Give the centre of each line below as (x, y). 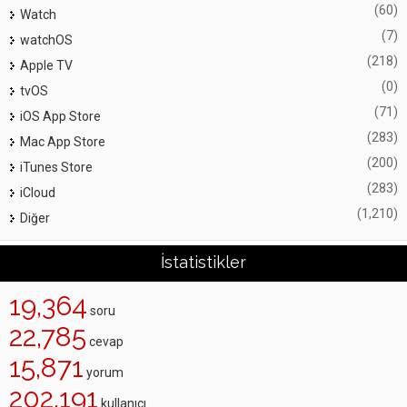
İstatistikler (203, 262)
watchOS (46, 40)
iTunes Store (56, 167)
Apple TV (46, 65)
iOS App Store (60, 116)
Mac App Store (63, 142)
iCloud (38, 193)
